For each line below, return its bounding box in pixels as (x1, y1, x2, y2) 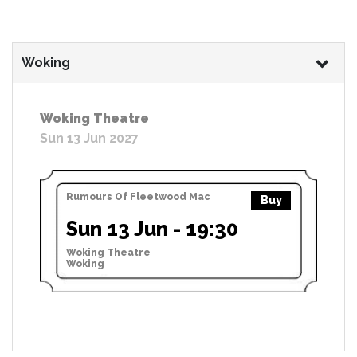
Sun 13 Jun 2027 (40, 130, 139, 146)
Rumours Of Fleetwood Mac (66, 190, 210, 202)
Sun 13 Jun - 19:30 (66, 216, 238, 241)
